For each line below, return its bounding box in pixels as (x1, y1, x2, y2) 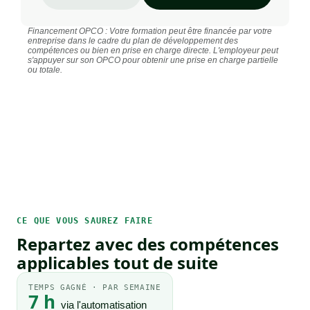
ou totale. (28, 65, 62, 75)
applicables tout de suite (17, 251, 218, 275)
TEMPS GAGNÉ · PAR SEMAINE (28, 283, 161, 293)
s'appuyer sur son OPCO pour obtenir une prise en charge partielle (28, 55, 278, 66)
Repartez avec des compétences (17, 232, 279, 256)
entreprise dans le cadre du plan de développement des (28, 36, 238, 46)
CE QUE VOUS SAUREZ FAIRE (17, 216, 153, 226)
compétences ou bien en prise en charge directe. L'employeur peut (28, 46, 278, 56)
